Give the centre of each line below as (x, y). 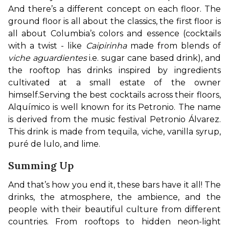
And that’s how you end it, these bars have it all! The (114, 185)
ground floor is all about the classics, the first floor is (114, 21)
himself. (24, 95)
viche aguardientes (48, 58)
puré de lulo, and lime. (54, 144)
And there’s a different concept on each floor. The (114, 9)
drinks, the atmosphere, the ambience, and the (114, 197)
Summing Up (41, 166)
